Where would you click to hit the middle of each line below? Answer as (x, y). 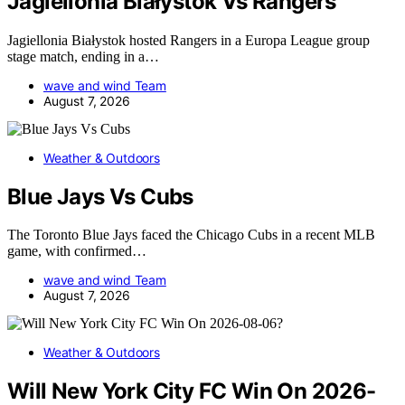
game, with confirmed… (77, 251)
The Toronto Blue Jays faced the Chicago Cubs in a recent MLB (191, 235)
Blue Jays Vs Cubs (100, 196)
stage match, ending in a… (83, 56)
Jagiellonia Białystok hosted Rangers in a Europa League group (188, 40)
